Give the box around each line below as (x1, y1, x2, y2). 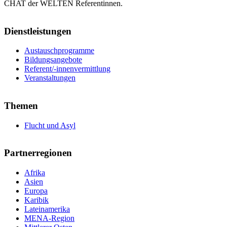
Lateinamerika (24, 205, 70, 214)
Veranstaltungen (24, 73, 75, 83)
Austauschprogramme (24, 46, 94, 55)
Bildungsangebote (24, 55, 82, 64)
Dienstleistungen (4, 25, 71, 36)
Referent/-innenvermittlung (24, 64, 110, 73)
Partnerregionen (4, 147, 72, 159)
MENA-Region (24, 214, 74, 223)
